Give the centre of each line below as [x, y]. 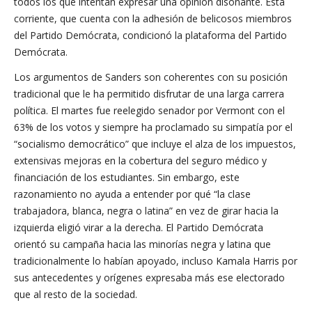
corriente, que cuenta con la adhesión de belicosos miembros [153, 18]
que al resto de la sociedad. [76, 294]
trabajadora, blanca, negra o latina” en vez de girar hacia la [146, 211]
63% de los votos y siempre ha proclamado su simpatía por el [153, 127]
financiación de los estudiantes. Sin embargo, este [127, 177]
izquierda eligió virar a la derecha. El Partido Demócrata [139, 227]
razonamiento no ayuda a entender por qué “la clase [132, 194]
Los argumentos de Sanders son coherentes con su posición [151, 77]
